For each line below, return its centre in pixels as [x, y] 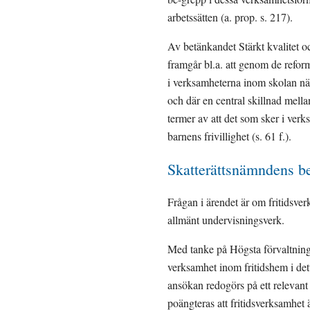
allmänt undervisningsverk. [226, 220]
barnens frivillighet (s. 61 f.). [229, 136]
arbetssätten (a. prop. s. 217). [230, 17]
